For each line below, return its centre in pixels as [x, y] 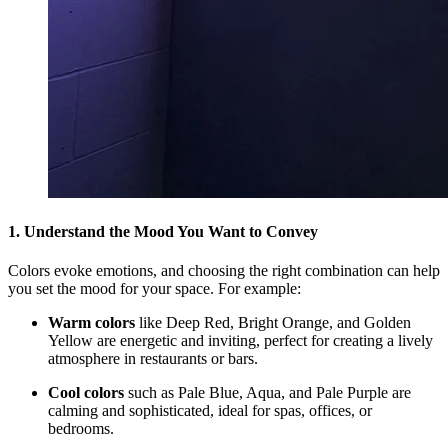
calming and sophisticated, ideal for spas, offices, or [210, 411]
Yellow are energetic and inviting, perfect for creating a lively [240, 341]
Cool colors [86, 393]
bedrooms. [81, 429]
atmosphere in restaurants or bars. [153, 359]
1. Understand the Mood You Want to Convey [163, 231]
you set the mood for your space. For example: [154, 289]
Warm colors [91, 323]
